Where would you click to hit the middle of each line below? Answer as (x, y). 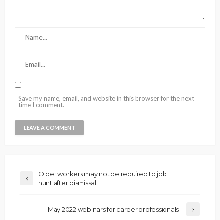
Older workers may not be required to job (103, 174)
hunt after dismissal (67, 182)
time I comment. (41, 104)
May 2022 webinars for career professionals (113, 209)
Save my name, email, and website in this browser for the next (106, 98)
